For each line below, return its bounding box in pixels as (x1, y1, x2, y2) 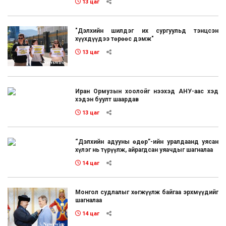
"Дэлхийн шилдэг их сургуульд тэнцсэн (75, 27, 218, 34)
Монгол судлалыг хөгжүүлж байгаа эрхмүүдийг (75, 189, 218, 196)
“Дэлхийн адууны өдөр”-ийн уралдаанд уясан (75, 138, 218, 146)
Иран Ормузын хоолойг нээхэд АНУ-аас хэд (75, 88, 218, 95)
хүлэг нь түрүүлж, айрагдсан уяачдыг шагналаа (75, 146, 213, 154)
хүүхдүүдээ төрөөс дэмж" (75, 35, 154, 42)
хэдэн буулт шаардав (75, 96, 139, 103)
